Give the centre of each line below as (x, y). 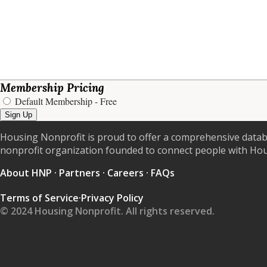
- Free (106, 101)
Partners (80, 173)
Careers (125, 173)
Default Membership (54, 101)
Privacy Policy (112, 198)
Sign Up (18, 115)
